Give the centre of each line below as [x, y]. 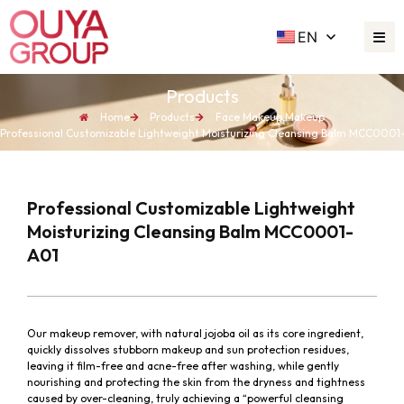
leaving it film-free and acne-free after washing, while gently [183, 366]
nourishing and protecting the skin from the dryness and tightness [196, 382]
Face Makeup [248, 117]
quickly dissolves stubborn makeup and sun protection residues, [188, 350]
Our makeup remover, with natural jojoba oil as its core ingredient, [195, 334]
